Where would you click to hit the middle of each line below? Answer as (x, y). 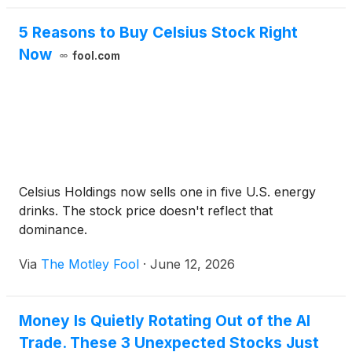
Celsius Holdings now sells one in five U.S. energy (167, 192)
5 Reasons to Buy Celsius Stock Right (158, 33)
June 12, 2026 (192, 264)
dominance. (53, 230)
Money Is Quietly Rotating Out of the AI (165, 321)
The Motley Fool (90, 264)
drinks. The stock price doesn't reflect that (146, 211)
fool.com (96, 56)
